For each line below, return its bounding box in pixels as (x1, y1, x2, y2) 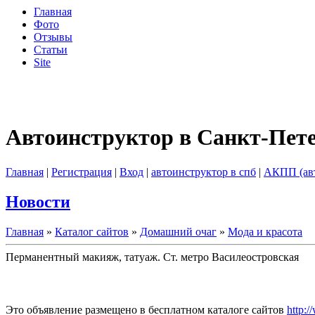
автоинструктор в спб (151, 165, 256, 178)
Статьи (34, 44, 67, 56)
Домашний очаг (140, 225, 217, 238)
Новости (6, 192, 70, 211)
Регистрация (51, 165, 112, 178)
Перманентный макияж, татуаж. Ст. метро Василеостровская (6, 250, 299, 263)
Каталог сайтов (55, 225, 129, 238)
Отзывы (34, 31, 72, 43)
